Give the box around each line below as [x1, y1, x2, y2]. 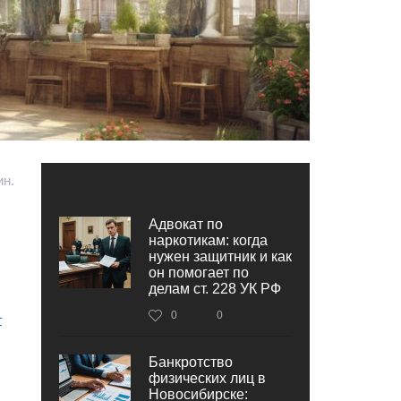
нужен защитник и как [149, 248, 292, 264]
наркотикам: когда [149, 232, 268, 248]
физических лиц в [149, 370, 266, 386]
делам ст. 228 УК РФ [149, 280, 281, 296]
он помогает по [149, 264, 249, 280]
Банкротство [149, 354, 233, 370]
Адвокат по [149, 216, 223, 232]
